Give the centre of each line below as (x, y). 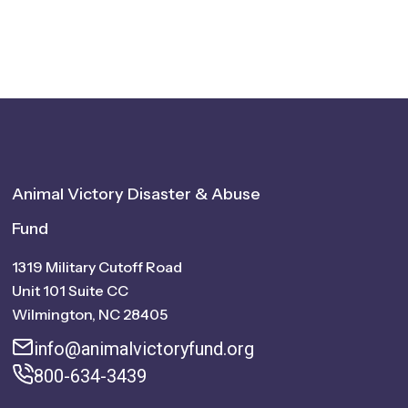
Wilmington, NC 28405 (90, 314)
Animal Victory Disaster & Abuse (137, 194)
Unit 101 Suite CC (71, 290)
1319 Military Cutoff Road (97, 266)
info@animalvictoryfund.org (144, 348)
